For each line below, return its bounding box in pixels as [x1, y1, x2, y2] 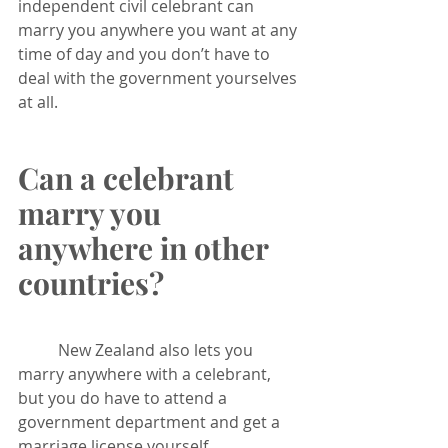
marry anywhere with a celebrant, [18, 362, 275, 385]
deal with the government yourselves [18, 66, 301, 89]
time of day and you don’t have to [18, 42, 274, 65]
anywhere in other [18, 227, 275, 268]
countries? [18, 262, 164, 303]
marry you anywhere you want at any [18, 18, 301, 41]
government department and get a [18, 410, 284, 433]
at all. [18, 90, 58, 113]
